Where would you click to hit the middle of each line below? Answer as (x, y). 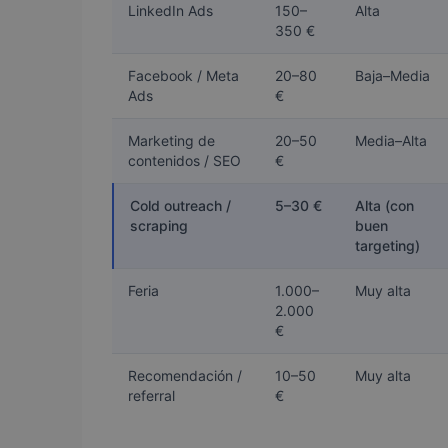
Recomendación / (185, 376)
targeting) (387, 246)
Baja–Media (392, 76)
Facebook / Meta (183, 76)
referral (151, 396)
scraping (159, 226)
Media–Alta (391, 141)
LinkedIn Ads (170, 11)
